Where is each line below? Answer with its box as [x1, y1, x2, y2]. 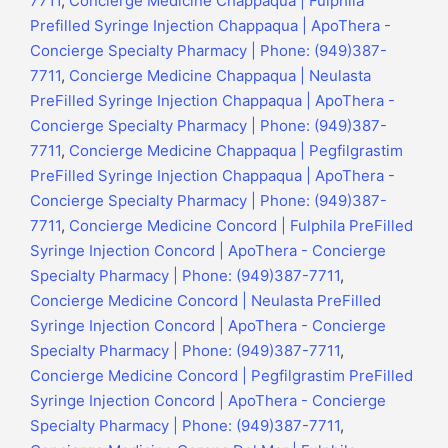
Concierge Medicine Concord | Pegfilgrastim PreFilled [30, 366, 413, 386]
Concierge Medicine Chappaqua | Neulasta [69, 66, 371, 86]
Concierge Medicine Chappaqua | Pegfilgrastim [69, 141, 403, 161]
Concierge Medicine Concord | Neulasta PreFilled [30, 291, 381, 311]
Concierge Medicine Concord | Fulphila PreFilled [69, 216, 413, 236]
